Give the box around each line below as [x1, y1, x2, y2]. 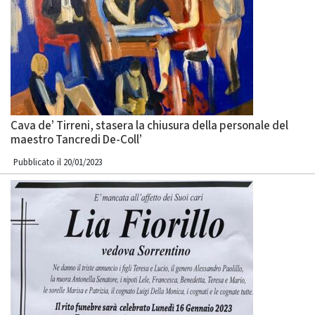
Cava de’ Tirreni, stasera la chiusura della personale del [11, 117, 288, 134]
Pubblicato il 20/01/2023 [13, 156, 103, 169]
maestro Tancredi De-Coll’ [11, 131, 142, 148]
